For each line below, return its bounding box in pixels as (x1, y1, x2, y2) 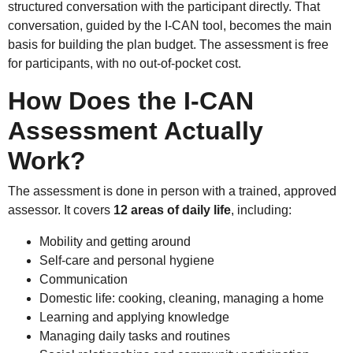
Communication (39, 272, 128, 286)
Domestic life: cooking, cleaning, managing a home (39, 291, 324, 305)
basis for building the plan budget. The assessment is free (8, 37, 329, 51)
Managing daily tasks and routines (39, 329, 230, 343)
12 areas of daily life (113, 203, 231, 217)
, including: (231, 203, 292, 217)
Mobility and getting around (39, 234, 191, 248)
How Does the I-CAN (8, 86, 254, 115)
